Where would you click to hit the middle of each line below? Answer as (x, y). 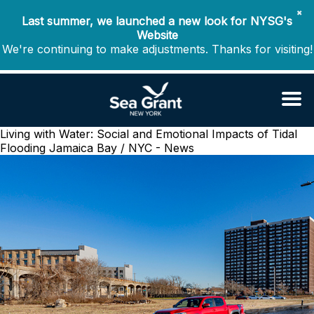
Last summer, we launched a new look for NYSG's (157, 21)
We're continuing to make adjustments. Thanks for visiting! (157, 49)
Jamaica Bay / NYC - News (122, 148)
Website (157, 35)
